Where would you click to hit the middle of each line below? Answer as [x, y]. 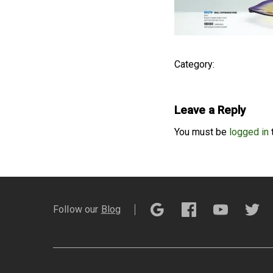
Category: [194, 64]
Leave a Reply [210, 110]
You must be [202, 132]
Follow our [76, 209]
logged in [249, 132]
